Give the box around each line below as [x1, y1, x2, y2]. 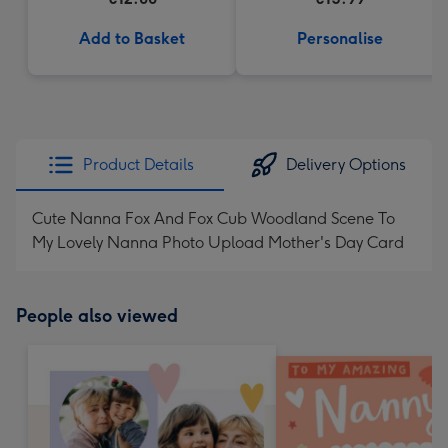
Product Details [82, 155, 194, 174]
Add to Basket [79, 29, 185, 48]
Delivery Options [286, 155, 406, 174]
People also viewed [16, 305, 178, 327]
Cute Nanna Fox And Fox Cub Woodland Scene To [32, 209, 395, 228]
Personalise [297, 29, 383, 48]
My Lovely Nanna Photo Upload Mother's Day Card [32, 233, 404, 252]
